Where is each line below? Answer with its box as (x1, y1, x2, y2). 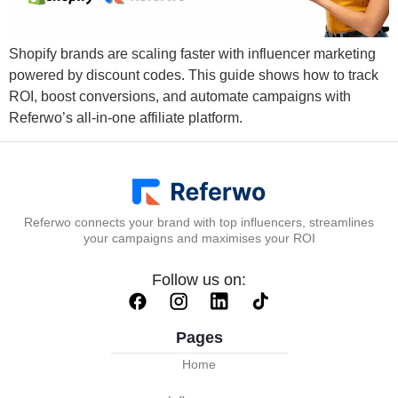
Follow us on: (152, 271, 246, 290)
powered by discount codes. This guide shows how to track (9, 68, 378, 83)
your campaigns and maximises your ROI (83, 231, 315, 246)
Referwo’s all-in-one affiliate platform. (9, 110, 243, 125)
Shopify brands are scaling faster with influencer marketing (9, 46, 376, 61)
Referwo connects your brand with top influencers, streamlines (24, 215, 374, 230)
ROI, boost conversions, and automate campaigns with (9, 89, 351, 104)
